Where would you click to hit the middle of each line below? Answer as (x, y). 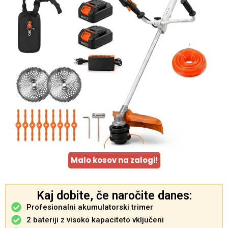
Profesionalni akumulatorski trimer (90, 207)
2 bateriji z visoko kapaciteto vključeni (95, 220)
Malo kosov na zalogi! (114, 160)
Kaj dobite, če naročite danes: (114, 195)
